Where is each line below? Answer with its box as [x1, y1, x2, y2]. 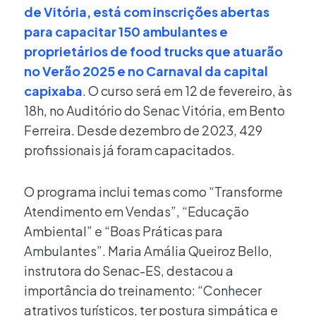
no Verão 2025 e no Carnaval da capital [24, 62, 268, 79]
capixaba [24, 82, 83, 99]
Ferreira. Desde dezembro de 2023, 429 [24, 121, 262, 138]
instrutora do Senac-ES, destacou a [24, 262, 233, 279]
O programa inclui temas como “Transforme [24, 183, 283, 200]
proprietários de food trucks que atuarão [24, 42, 283, 59]
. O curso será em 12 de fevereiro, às [83, 82, 292, 99]
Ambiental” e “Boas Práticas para [24, 223, 223, 240]
